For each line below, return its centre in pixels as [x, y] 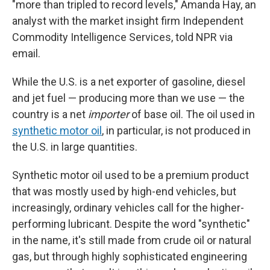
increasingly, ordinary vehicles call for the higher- [128, 208]
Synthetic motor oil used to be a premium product [130, 175]
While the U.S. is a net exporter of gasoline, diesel [129, 82]
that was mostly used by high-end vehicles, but [124, 191]
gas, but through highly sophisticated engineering [130, 256]
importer [110, 114]
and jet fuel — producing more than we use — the [128, 98]
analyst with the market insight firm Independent [128, 21]
